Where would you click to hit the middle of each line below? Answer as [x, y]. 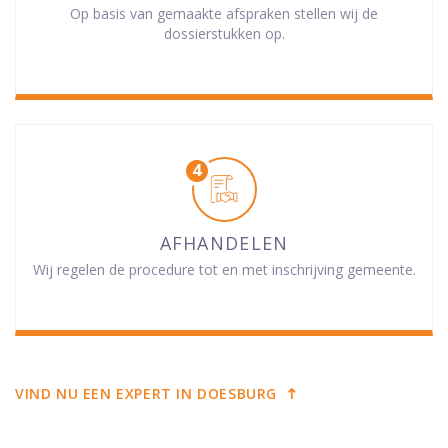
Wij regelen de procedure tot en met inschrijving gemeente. [224, 269]
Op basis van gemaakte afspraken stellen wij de [224, 13]
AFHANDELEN [224, 242]
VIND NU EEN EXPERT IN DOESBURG [146, 393]
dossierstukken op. [224, 33]
